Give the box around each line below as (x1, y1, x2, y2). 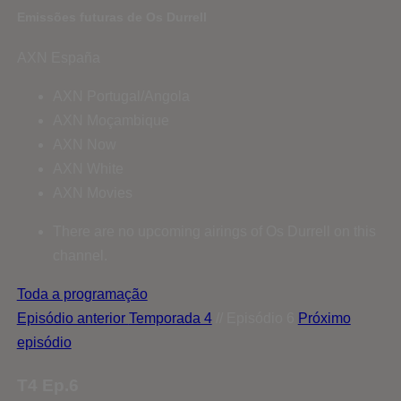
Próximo (297, 310, 351, 326)
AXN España (16, 49, 100, 65)
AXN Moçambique (52, 112, 169, 128)
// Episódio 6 (211, 310, 294, 326)
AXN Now (52, 136, 116, 152)
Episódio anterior (16, 310, 129, 326)
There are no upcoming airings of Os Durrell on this (52, 223, 376, 239)
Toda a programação (16, 286, 148, 302)
